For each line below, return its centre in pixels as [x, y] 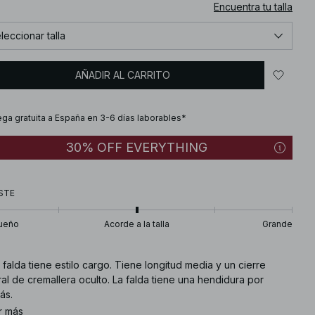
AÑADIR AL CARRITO [123, 75]
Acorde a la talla [137, 224]
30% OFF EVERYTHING [137, 147]
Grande [277, 224]
